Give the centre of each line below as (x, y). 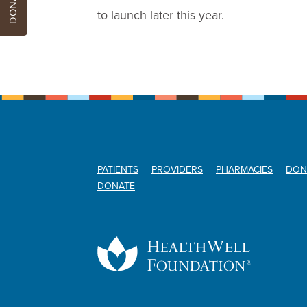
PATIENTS (118, 170)
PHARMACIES (244, 170)
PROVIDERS (177, 170)
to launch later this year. (161, 15)
